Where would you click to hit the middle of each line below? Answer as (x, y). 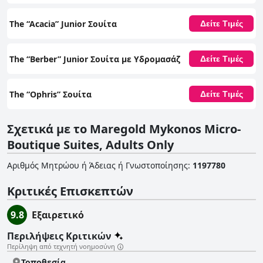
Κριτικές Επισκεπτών (70, 191)
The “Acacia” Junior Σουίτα (63, 23)
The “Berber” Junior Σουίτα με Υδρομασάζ (95, 59)
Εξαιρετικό (58, 215)
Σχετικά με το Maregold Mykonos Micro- (124, 129)
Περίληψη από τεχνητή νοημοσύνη (61, 247)
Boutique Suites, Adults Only (90, 145)
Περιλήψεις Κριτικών (59, 236)
